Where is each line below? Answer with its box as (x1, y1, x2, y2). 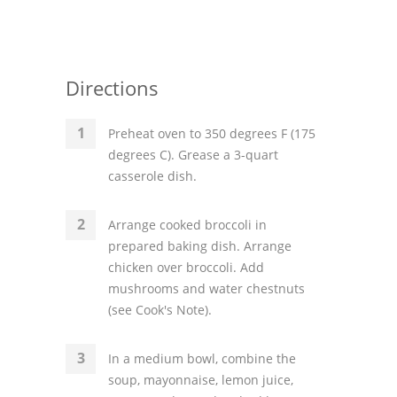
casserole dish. (108, 167, 197, 184)
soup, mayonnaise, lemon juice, (108, 371, 293, 388)
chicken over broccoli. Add (108, 259, 264, 276)
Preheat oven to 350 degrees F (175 (108, 125, 315, 142)
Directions (66, 74, 159, 101)
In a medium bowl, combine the (108, 350, 296, 367)
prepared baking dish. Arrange (108, 237, 292, 254)
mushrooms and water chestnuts (108, 280, 305, 297)
